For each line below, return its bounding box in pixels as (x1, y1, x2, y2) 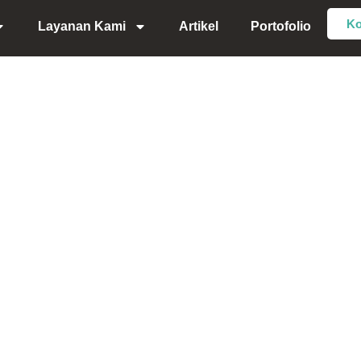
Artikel (179, 19, 219, 33)
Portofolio (251, 19, 312, 33)
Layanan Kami (38, 19, 127, 33)
